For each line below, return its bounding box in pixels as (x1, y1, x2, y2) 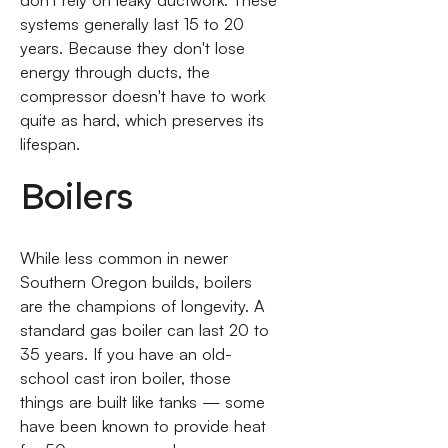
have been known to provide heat (19, 415, 266, 436)
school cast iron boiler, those (19, 367, 231, 388)
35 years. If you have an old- (19, 343, 232, 364)
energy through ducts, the (19, 62, 210, 83)
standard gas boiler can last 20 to (19, 319, 269, 340)
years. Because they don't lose (19, 38, 245, 59)
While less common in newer (19, 247, 228, 268)
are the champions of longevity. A (19, 295, 264, 316)
